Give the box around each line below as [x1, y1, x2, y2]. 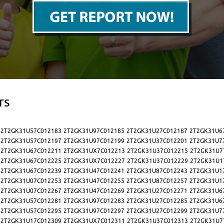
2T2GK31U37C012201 [126, 137, 187, 145]
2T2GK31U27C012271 [126, 187, 187, 195]
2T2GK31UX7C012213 [63, 147, 125, 155]
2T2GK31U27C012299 [126, 207, 187, 215]
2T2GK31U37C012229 [127, 157, 188, 165]
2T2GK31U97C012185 [63, 127, 124, 135]
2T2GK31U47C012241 [63, 167, 124, 175]
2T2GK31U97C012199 [63, 137, 124, 145]
